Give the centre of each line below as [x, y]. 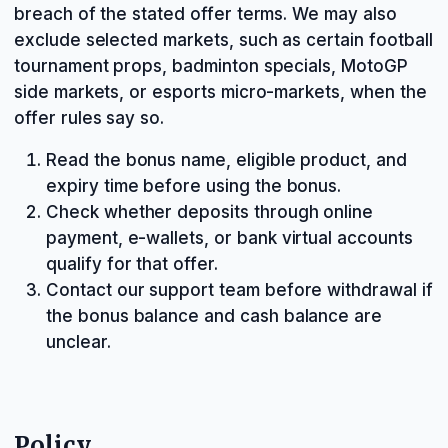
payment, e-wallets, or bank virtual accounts [229, 238]
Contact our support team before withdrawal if [239, 290]
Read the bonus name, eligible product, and [226, 160]
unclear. [78, 342]
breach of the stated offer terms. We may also [205, 14]
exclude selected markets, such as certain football [223, 40]
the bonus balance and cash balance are [214, 316]
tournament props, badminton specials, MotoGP [211, 66]
